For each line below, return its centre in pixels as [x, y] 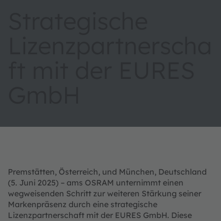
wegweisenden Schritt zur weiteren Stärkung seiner [105, 194]
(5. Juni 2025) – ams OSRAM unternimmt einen [96, 183]
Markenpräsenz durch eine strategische [83, 204]
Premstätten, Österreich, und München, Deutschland [107, 172]
